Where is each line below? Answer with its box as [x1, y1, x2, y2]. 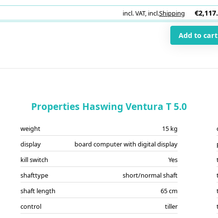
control [20, 202, 41, 211]
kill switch [20, 155, 48, 164]
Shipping [159, 9, 185, 18]
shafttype [20, 171, 48, 180]
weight [20, 124, 40, 133]
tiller [165, 202, 178, 211]
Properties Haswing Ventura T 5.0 [31, 100, 187, 113]
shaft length [20, 186, 55, 195]
